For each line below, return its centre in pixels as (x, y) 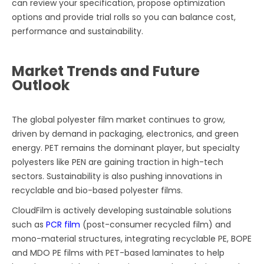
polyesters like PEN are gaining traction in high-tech (118, 162)
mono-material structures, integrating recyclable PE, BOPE (132, 238)
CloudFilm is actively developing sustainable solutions (122, 210)
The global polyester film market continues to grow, (119, 119)
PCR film (63, 224)
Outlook (41, 85)
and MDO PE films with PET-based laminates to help (118, 253)
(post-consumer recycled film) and (156, 224)
